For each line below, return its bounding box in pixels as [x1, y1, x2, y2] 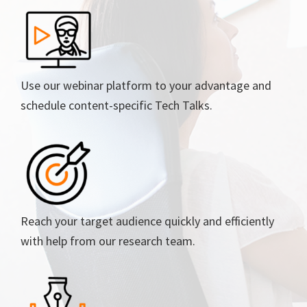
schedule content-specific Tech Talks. [21, 97, 212, 113]
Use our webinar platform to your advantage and [21, 77, 271, 93]
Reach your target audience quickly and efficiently [21, 212, 274, 229]
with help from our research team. [21, 232, 195, 249]
